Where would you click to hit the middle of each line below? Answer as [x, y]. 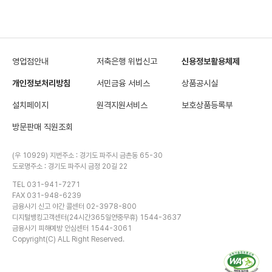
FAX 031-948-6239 [47, 195]
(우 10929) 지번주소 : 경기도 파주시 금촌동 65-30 [87, 155]
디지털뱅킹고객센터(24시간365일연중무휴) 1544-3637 [97, 217]
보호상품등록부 [207, 105]
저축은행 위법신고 [127, 61]
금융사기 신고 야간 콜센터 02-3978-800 [74, 206]
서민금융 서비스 [124, 83]
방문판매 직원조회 [42, 127]
